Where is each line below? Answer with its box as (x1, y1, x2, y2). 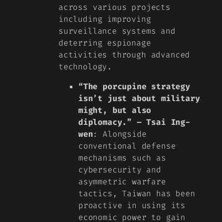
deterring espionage (58, 37, 151, 48)
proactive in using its (78, 200, 186, 211)
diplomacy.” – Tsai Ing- (78, 117, 190, 128)
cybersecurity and (78, 165, 161, 175)
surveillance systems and (58, 25, 175, 36)
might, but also (78, 105, 152, 116)
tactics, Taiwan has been (78, 188, 195, 199)
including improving (58, 13, 151, 24)
